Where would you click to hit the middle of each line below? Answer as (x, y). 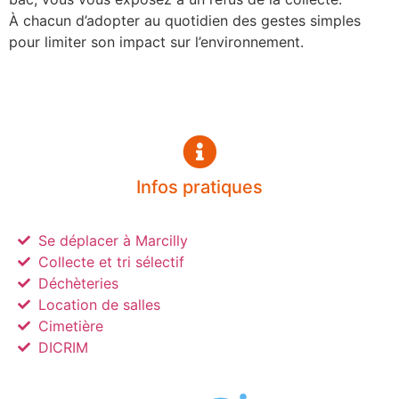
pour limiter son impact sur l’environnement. (156, 41)
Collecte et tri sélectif (111, 262)
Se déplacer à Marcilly (113, 241)
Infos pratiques (199, 187)
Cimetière (70, 326)
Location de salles (99, 305)
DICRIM (63, 348)
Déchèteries (78, 284)
